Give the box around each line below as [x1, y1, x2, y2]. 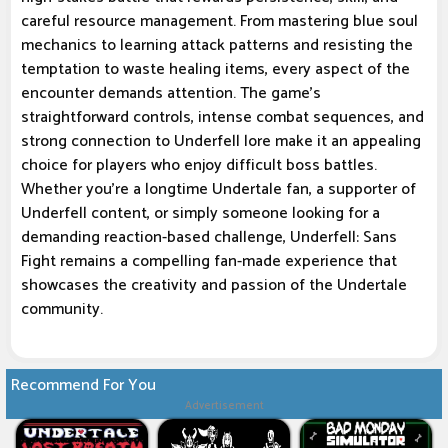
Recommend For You [11, 372, 156, 400]
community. [21, 296, 103, 324]
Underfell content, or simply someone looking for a [21, 200, 380, 228]
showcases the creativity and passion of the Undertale [21, 272, 407, 300]
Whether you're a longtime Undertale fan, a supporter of [21, 176, 416, 204]
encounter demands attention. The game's [21, 80, 321, 108]
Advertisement [184, 397, 264, 416]
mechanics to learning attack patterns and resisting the [21, 32, 413, 60]
